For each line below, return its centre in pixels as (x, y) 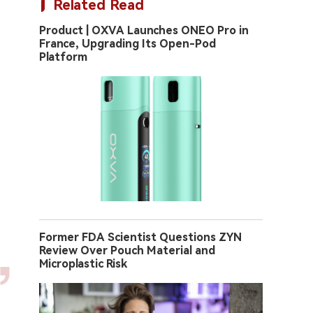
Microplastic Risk (83, 264)
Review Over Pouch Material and (127, 251)
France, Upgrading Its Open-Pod (128, 44)
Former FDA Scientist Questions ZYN (140, 238)
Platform (63, 57)
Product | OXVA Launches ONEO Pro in (144, 30)
